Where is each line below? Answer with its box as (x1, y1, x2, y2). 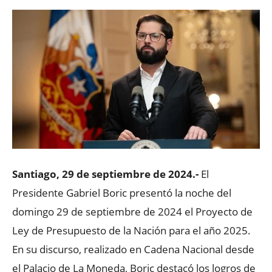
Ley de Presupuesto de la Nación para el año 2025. (12, 223, 251, 238)
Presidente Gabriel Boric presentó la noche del (12, 186, 231, 200)
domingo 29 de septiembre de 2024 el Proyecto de (12, 205, 253, 219)
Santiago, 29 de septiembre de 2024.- (12, 167, 199, 182)
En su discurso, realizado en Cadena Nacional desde (12, 242, 254, 257)
